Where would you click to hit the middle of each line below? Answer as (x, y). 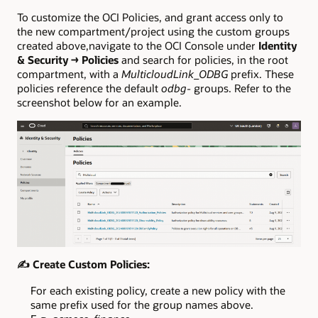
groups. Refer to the (241, 88)
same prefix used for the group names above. (142, 304)
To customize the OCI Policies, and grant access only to (150, 17)
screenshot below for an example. (99, 102)
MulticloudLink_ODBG (176, 73)
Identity (278, 45)
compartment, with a (69, 73)
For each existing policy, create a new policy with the (158, 290)
